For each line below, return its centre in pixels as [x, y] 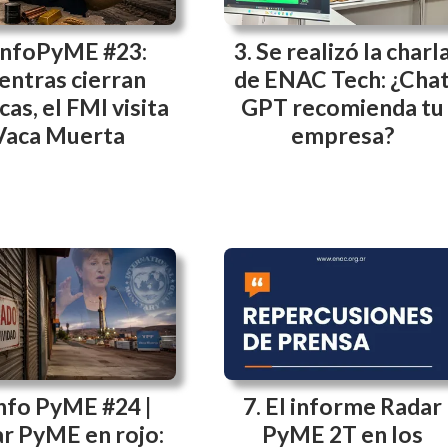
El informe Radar [353, 405]
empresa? [342, 134]
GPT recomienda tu [342, 106]
